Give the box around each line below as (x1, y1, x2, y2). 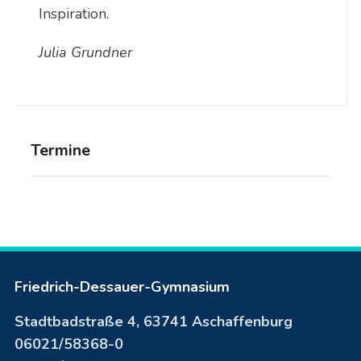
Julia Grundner (38, 42, 132, 62)
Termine (30, 139, 90, 161)
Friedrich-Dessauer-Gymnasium (14, 276, 230, 297)
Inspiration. (38, 3, 109, 23)
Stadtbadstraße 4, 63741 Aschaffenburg (14, 311, 293, 331)
